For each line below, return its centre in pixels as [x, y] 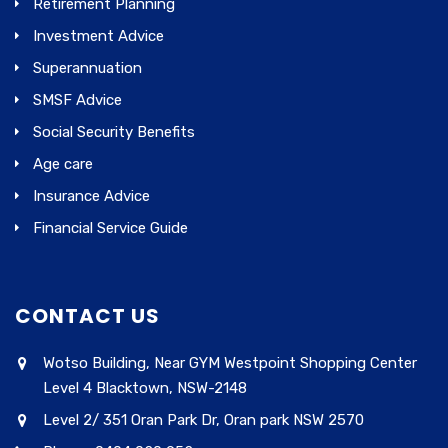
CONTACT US [87, 316]
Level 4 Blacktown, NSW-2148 [145, 388]
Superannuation [87, 68]
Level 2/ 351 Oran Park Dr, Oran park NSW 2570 [203, 420]
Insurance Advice [91, 196]
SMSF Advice [77, 100]
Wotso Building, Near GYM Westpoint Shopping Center [230, 363]
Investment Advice [98, 36]
